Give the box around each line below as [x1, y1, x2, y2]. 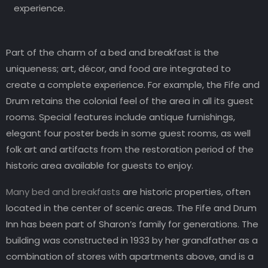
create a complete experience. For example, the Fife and [6, 78, 260, 92]
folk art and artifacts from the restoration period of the [6, 143, 254, 156]
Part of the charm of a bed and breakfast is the [6, 46, 219, 59]
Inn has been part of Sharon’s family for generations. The [6, 218, 258, 231]
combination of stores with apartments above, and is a [6, 250, 254, 263]
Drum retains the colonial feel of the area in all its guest [6, 95, 254, 108]
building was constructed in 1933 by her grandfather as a [6, 234, 258, 247]
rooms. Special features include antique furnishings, [6, 111, 235, 124]
